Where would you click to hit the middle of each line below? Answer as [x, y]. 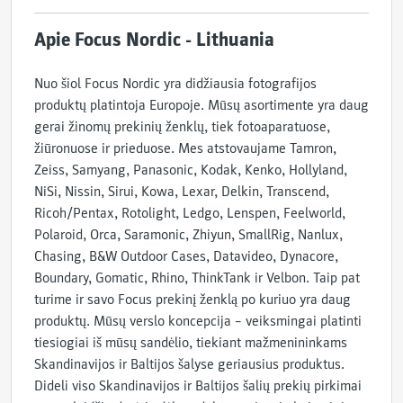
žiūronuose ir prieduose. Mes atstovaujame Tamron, [185, 148]
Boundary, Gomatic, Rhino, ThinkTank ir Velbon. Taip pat [197, 278]
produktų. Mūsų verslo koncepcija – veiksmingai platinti [198, 321]
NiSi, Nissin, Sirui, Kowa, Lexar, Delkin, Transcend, [182, 192]
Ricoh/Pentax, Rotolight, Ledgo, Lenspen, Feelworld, [190, 213]
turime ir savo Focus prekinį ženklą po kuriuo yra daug [193, 300]
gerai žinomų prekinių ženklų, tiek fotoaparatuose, [182, 127]
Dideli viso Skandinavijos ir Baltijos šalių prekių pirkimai [198, 386]
